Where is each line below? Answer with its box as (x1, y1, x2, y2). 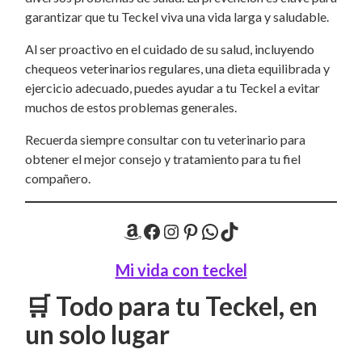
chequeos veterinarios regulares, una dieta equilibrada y (25, 61, 330, 76)
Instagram (161, 218, 177, 242)
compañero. (25, 170, 90, 186)
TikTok (219, 218, 229, 242)
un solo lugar (25, 318, 170, 350)
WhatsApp (200, 218, 211, 242)
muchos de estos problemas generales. (25, 99, 237, 115)
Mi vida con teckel (115, 260, 247, 280)
